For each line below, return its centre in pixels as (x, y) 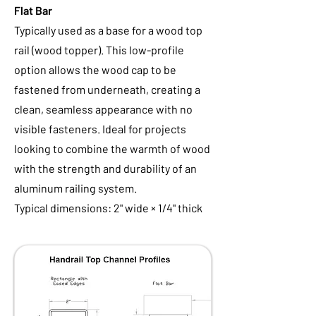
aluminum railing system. (75, 188)
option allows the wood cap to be (95, 69)
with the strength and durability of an (105, 168)
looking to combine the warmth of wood (112, 148)
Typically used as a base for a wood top (108, 30)
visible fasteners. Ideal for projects (100, 129)
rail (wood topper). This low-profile (99, 50)
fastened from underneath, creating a (107, 89)
